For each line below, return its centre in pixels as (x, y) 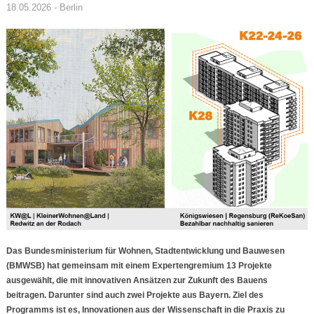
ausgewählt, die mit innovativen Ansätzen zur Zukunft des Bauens (137, 281)
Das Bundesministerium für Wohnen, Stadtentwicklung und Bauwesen (145, 251)
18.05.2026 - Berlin (44, 8)
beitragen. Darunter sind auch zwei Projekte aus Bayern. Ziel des (135, 295)
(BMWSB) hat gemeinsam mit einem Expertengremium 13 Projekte (139, 266)
